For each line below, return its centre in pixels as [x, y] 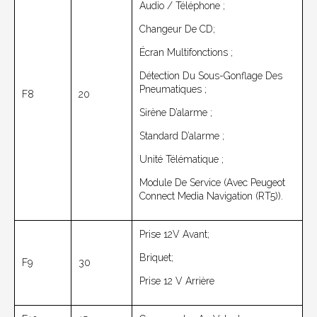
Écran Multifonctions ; [186, 52]
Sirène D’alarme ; [176, 112]
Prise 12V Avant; [174, 234]
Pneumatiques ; [173, 89]
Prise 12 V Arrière [177, 281]
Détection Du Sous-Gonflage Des [211, 75]
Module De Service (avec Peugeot [212, 182]
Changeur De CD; [177, 29]
